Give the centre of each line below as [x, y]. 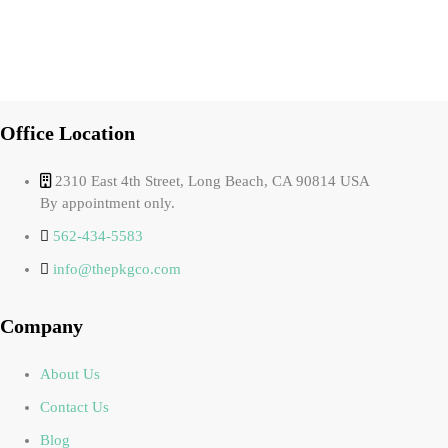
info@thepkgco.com [117, 269]
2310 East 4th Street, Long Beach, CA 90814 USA [210, 181]
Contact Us [74, 407]
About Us [70, 374]
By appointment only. [107, 203]
